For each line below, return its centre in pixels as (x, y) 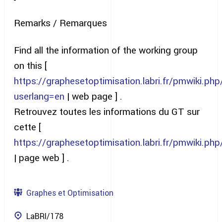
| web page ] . (93, 96)
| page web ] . (42, 158)
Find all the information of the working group (106, 50)
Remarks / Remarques (60, 23)
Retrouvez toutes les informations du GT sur (107, 112)
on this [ (30, 66)
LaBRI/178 (45, 216)
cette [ (28, 127)
